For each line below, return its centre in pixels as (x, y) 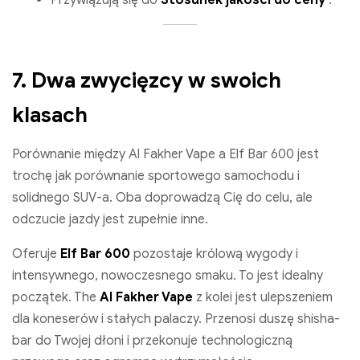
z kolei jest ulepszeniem (263, 298)
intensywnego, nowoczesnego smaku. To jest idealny (168, 276)
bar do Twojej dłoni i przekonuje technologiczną (152, 341)
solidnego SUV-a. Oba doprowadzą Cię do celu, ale (162, 198)
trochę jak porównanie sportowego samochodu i (156, 176)
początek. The (56, 298)
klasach (50, 115)
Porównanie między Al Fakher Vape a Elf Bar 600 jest (166, 155)
